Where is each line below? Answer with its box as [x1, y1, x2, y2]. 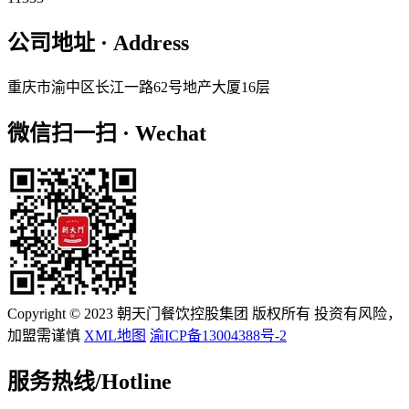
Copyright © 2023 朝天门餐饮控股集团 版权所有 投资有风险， [7, 305, 402, 321]
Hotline [101, 369, 172, 393]
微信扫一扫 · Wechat [7, 121, 206, 145]
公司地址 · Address [7, 31, 189, 56]
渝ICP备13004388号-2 [150, 327, 287, 343]
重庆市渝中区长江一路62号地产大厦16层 [7, 79, 270, 95]
